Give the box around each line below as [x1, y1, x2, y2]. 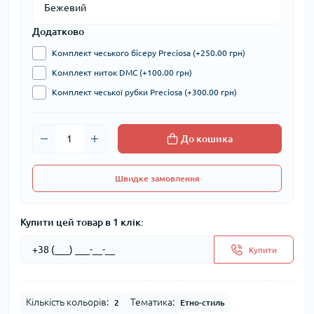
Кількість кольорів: [26, 296, 109, 308]
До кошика [181, 133, 233, 145]
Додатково [32, 26, 84, 38]
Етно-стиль [180, 298, 225, 308]
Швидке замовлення [114, 174, 200, 184]
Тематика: [130, 296, 175, 308]
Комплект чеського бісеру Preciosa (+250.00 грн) [52, 48, 245, 58]
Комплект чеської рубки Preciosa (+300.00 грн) [52, 88, 237, 97]
